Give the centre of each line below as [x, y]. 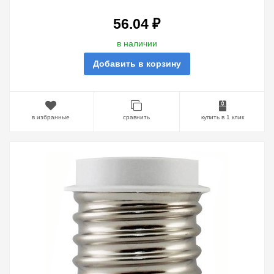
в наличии [137, 43]
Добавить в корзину [137, 64]
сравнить [137, 117]
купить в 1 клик [222, 117]
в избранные [51, 117]
